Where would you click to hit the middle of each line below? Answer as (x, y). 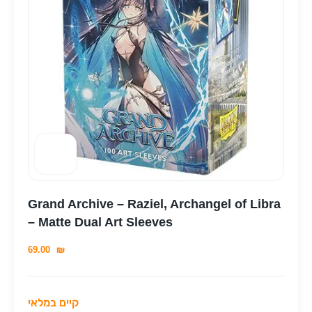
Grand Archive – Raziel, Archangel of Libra (154, 204)
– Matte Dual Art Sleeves (100, 222)
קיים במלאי (53, 303)
